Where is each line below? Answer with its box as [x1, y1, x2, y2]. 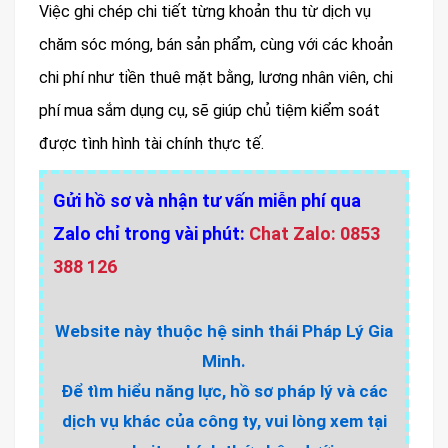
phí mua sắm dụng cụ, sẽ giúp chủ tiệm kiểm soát [39, 101, 380, 121]
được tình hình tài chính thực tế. [39, 134, 264, 154]
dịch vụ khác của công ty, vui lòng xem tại [61, 411, 387, 432]
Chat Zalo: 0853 [249, 223, 380, 245]
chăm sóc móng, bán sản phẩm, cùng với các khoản [39, 35, 393, 55]
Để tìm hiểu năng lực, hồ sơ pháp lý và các [60, 381, 388, 402]
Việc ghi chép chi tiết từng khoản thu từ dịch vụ [39, 2, 371, 22]
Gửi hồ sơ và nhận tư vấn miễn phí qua [53, 190, 361, 212]
